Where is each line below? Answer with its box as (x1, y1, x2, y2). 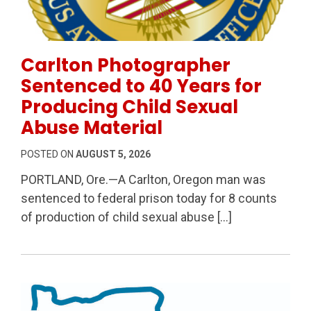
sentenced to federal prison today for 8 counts (21, 190, 277, 205)
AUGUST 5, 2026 (76, 148, 151, 160)
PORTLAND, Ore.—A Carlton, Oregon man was (21, 171, 266, 187)
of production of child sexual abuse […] (21, 209, 232, 224)
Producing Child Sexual (21, 94, 238, 119)
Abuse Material (21, 115, 162, 140)
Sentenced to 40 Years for (21, 73, 262, 99)
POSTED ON (21, 148, 76, 160)
